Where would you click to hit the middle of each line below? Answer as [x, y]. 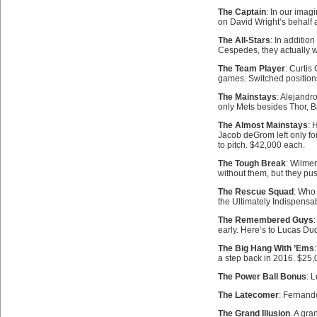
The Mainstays [247, 97]
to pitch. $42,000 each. [261, 145]
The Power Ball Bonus [262, 277]
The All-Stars [244, 40]
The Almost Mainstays [263, 125]
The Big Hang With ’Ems [266, 248]
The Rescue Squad [255, 192]
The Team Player [251, 69]
